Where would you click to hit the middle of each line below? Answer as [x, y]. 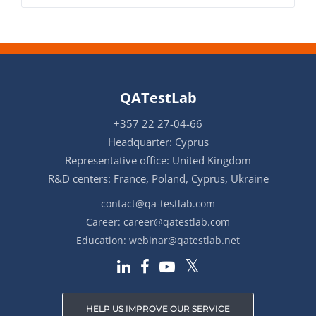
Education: [103, 240]
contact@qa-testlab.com [158, 203]
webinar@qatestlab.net [184, 240]
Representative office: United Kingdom [158, 160]
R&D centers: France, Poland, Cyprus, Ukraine [158, 178]
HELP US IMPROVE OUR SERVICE [158, 309]
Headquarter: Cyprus [158, 141]
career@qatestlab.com [177, 221]
